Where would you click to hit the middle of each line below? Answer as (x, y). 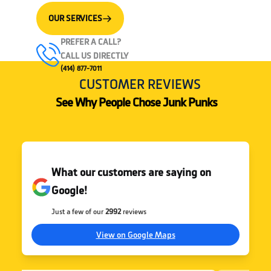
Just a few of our (79, 212)
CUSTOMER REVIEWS (140, 84)
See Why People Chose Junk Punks (136, 102)
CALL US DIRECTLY (94, 56)
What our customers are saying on (132, 172)
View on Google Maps (135, 235)
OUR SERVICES (75, 18)
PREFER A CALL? (91, 42)
